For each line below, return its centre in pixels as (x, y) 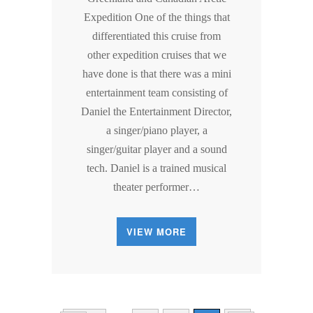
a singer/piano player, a (156, 131)
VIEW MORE (156, 232)
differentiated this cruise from (156, 36)
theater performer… (156, 187)
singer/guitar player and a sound (156, 150)
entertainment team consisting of (156, 93)
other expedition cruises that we (156, 55)
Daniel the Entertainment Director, (156, 112)
